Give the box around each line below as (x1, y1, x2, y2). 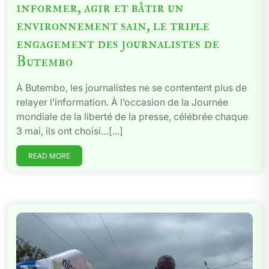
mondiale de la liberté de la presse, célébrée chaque (16, 110, 248, 122)
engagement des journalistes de (16, 34, 219, 53)
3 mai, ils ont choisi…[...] (16, 125, 123, 137)
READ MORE (28, 151, 70, 160)
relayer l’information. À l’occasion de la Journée (16, 96, 228, 108)
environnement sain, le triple (16, 16, 210, 35)
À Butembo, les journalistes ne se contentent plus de (16, 82, 247, 94)
